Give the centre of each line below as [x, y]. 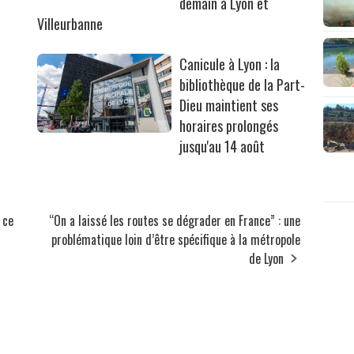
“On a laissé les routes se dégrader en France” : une [175, 220]
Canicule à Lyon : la [230, 64]
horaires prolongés [229, 125]
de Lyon [267, 258]
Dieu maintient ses [229, 105]
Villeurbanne [70, 23]
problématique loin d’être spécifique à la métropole [176, 239]
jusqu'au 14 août [222, 146]
